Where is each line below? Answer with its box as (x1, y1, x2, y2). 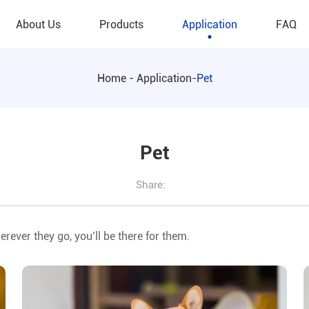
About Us (16, 18, 61, 31)
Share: (136, 179, 166, 191)
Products (99, 18, 143, 31)
